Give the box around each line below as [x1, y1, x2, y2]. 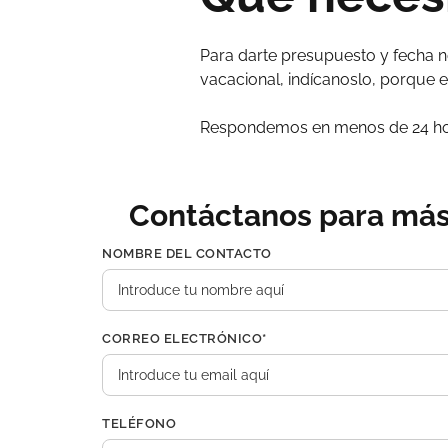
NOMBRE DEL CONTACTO [102, 246, 272, 261]
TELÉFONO [102, 416, 176, 431]
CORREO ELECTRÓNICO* [102, 331, 267, 346]
